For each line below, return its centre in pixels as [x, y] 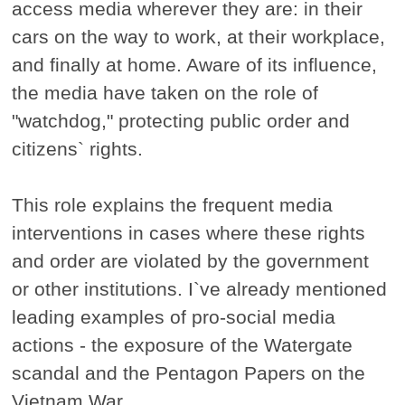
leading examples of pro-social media [174, 317]
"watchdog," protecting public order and [181, 121]
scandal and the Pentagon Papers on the [189, 373]
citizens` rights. [78, 149]
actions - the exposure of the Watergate [183, 345]
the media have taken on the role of [165, 93]
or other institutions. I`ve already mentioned [200, 289]
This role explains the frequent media [173, 205]
